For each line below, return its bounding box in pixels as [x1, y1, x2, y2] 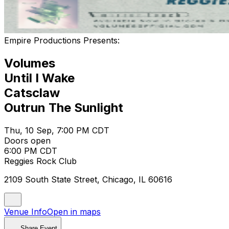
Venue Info [4, 206, 47, 217]
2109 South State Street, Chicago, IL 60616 [4, 174, 172, 185]
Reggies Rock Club [4, 155, 77, 166]
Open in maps [47, 206, 101, 217]
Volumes [4, 55, 55, 71]
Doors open [4, 135, 51, 146]
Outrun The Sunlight [4, 100, 123, 115]
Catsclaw [4, 85, 60, 100]
